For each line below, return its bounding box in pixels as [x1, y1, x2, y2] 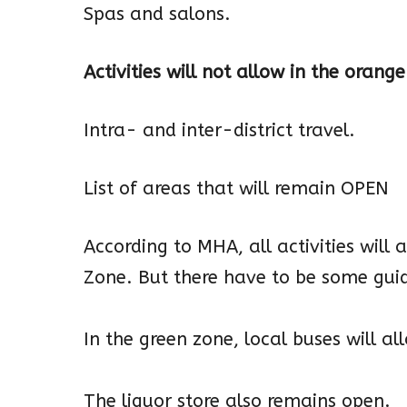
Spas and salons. [84, 4, 231, 25]
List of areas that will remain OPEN [84, 178, 389, 200]
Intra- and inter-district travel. [84, 120, 355, 142]
